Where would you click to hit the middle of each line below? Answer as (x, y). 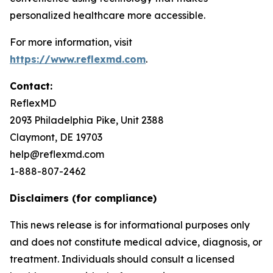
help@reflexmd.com (57, 154)
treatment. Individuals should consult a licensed (122, 259)
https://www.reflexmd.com (78, 59)
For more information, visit (71, 42)
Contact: (31, 86)
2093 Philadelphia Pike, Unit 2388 (87, 120)
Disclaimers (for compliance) (83, 198)
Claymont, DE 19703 (56, 137)
